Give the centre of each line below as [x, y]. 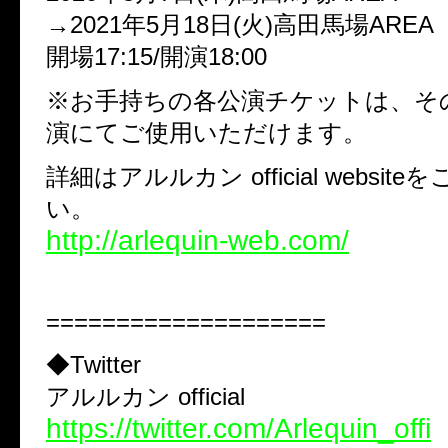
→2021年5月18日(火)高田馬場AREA [240, 25]
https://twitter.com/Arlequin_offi [238, 429]
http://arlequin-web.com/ [197, 241]
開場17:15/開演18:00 [156, 57]
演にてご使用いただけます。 [206, 133]
